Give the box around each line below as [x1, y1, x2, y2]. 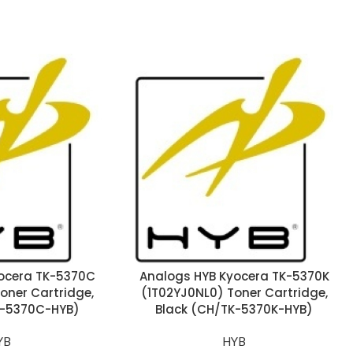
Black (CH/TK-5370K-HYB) [155, 301, 313, 318]
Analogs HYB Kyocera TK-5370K [139, 268, 329, 284]
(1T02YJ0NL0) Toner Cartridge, [140, 284, 328, 301]
